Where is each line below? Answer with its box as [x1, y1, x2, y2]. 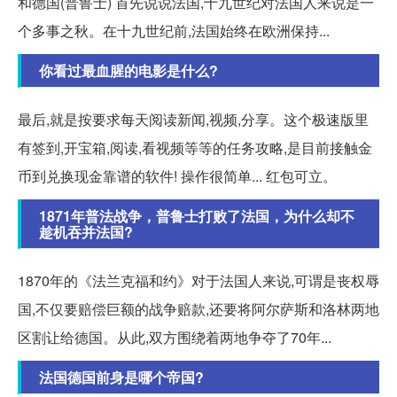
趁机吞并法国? [39, 221, 133, 242]
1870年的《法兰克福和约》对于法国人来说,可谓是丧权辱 [18, 269, 379, 291]
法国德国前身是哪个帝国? [39, 366, 204, 387]
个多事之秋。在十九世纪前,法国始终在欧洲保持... [18, 19, 330, 41]
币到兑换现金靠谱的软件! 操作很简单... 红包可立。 [18, 165, 337, 186]
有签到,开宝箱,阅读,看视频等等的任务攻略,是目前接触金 [18, 136, 372, 158]
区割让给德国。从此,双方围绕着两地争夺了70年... [18, 326, 331, 347]
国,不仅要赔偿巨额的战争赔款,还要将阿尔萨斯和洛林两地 [18, 298, 379, 319]
